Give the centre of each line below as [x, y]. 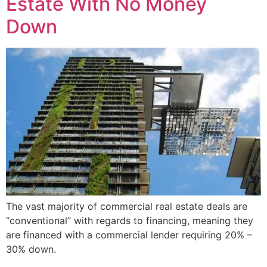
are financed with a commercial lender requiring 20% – [129, 235]
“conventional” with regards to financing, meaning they [130, 221]
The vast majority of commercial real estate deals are [127, 207]
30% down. [31, 249]
